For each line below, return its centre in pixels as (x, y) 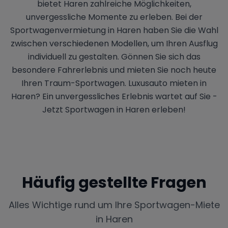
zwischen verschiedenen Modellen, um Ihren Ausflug (114, 43)
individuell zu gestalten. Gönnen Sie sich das (114, 56)
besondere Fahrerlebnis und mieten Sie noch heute (114, 70)
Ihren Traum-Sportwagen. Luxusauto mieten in (114, 83)
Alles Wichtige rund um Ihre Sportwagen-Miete (114, 205)
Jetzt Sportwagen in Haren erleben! (114, 109)
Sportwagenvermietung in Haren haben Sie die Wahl (114, 30)
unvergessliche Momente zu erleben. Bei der (114, 17)
